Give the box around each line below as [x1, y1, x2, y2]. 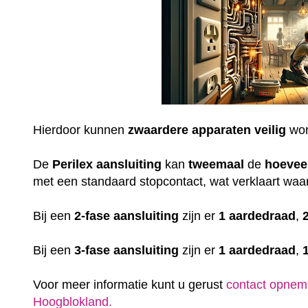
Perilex [52, 157, 93, 171]
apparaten [192, 122, 252, 137]
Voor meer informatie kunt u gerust [33, 277, 227, 291]
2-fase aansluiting [74, 208, 179, 223]
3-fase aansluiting [74, 243, 179, 257]
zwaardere [128, 122, 189, 137]
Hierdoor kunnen [33, 122, 129, 137]
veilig [254, 122, 287, 137]
